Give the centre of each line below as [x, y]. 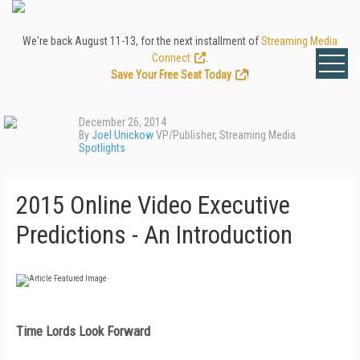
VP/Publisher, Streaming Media [225, 135]
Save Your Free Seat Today [171, 75]
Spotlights [102, 148]
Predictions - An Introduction [154, 235]
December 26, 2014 [123, 122]
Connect [171, 58]
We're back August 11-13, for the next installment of [142, 41]
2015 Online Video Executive [153, 205]
